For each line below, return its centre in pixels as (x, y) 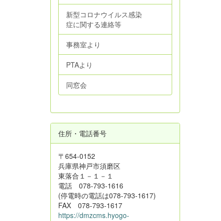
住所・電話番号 (82, 133)
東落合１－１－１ (86, 175)
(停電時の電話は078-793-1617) (107, 195)
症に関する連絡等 (94, 24)
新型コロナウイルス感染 (104, 14)
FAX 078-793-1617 (90, 205)
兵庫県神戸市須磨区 (89, 166)
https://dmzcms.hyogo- (94, 215)
